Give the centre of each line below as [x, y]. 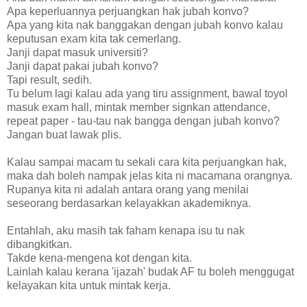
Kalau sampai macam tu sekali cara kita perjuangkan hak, [147, 162]
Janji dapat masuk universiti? [77, 52]
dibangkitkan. [39, 244]
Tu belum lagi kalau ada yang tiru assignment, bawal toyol [147, 93]
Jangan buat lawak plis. [64, 134]
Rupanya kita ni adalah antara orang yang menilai [128, 189]
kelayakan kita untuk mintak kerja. [89, 285]
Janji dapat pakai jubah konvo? [83, 66]
